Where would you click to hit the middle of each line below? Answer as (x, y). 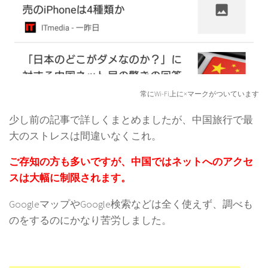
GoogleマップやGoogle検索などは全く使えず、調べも (131, 204)
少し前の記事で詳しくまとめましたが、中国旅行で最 (131, 119)
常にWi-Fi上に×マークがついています (200, 93)
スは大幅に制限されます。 (70, 178)
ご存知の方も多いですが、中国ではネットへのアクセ (131, 162)
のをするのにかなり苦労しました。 (90, 220)
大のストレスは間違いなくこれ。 (85, 135)
